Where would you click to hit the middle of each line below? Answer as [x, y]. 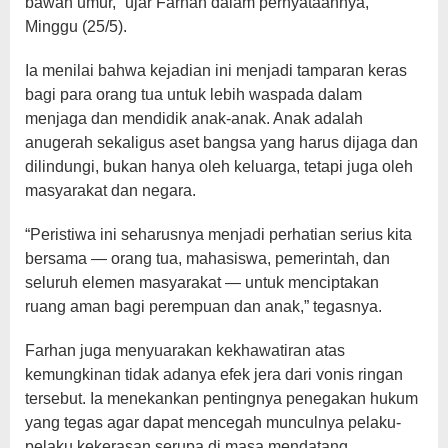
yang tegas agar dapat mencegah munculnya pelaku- [213, 422]
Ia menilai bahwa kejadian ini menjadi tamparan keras [216, 70]
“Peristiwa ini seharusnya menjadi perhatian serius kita [218, 234]
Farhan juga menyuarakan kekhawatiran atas [185, 350]
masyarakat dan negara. [110, 190]
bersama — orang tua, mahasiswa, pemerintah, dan [207, 258]
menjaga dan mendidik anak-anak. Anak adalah [194, 118]
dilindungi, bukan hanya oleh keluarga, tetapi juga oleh [219, 166]
